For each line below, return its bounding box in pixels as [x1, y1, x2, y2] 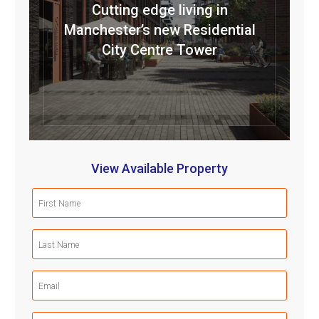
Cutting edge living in [91, 1, 228, 19]
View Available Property [91, 161, 228, 177]
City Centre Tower [102, 41, 217, 59]
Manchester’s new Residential [63, 21, 256, 39]
